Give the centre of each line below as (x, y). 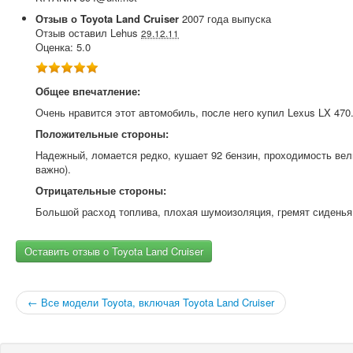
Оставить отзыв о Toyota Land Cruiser (114, 251)
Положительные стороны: (102, 134)
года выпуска (239, 19)
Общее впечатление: (88, 91)
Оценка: (56, 47)
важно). (53, 169)
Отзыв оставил (73, 33)
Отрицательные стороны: (101, 190)
